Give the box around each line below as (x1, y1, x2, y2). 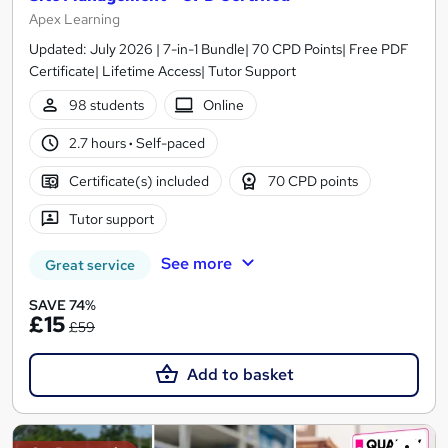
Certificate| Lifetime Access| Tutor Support (29, 62, 296, 81)
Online (203, 95, 245, 114)
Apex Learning (29, 10, 120, 29)
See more (160, 252, 232, 274)
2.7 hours (68, 133, 129, 152)
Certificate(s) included (68, 171, 209, 190)
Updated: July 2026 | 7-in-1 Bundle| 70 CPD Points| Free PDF (29, 40, 409, 59)
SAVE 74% (29, 296, 96, 315)
